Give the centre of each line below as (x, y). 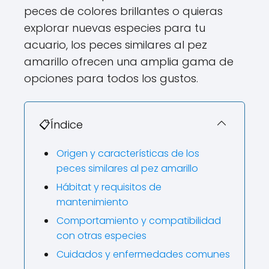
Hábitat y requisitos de (109, 187)
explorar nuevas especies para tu (115, 28)
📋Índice (61, 125)
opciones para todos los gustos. (111, 78)
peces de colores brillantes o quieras (123, 11)
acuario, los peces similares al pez (116, 45)
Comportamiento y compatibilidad (139, 221)
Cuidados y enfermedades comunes (143, 254)
